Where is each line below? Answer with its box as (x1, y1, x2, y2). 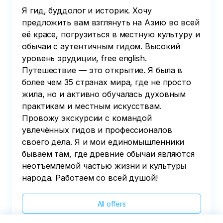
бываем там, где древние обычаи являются (22, 149, 195, 159)
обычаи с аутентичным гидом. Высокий (22, 41, 180, 52)
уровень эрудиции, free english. (22, 53, 147, 64)
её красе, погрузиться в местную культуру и (22, 29, 200, 40)
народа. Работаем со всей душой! (22, 173, 158, 183)
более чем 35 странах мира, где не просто (22, 77, 191, 88)
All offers (97, 200, 126, 209)
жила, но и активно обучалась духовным (22, 89, 186, 100)
